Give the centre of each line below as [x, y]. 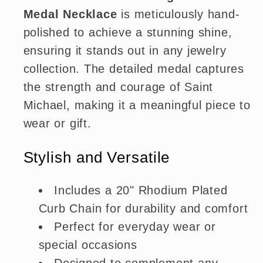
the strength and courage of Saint [118, 87]
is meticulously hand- [178, 14]
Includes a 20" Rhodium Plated [141, 190]
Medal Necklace [70, 14]
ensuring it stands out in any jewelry [125, 51]
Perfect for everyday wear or [135, 227]
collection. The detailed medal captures [134, 69]
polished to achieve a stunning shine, [128, 33]
